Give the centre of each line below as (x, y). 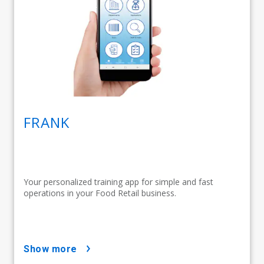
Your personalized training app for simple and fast (118, 181)
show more (53, 249)
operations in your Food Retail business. (100, 193)
